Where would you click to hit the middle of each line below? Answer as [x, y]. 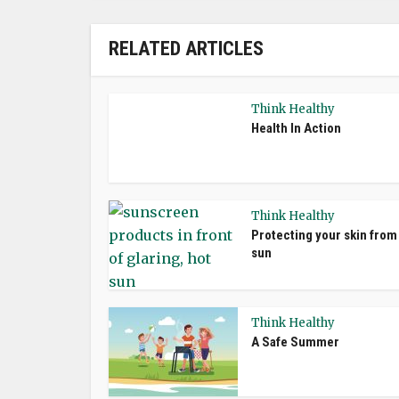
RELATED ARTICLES [186, 49]
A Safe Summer [295, 342]
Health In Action [296, 128]
